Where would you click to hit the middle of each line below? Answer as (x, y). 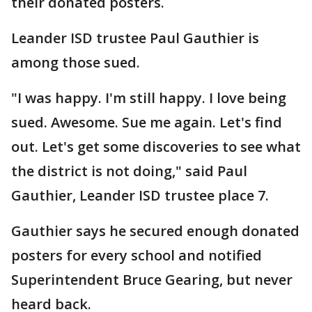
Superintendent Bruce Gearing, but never (152, 280)
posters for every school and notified (136, 255)
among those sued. (76, 62)
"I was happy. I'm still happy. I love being (149, 98)
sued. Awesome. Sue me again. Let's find (147, 122)
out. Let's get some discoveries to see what (156, 147)
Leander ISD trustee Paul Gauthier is (135, 38)
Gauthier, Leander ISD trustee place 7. (140, 195)
